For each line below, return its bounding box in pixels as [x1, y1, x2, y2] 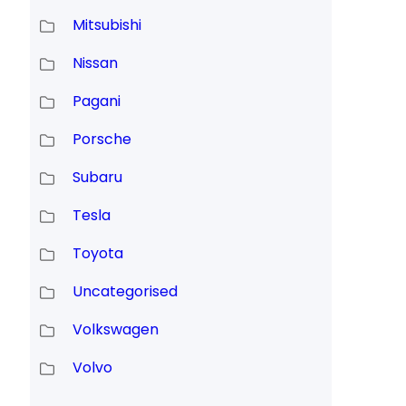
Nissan [72, 53, 118, 74]
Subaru [72, 167, 122, 188]
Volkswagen [72, 319, 159, 341]
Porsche [72, 129, 131, 150]
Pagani [72, 91, 121, 112]
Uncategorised [72, 281, 178, 303]
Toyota [72, 243, 123, 265]
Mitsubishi [72, 14, 141, 36]
